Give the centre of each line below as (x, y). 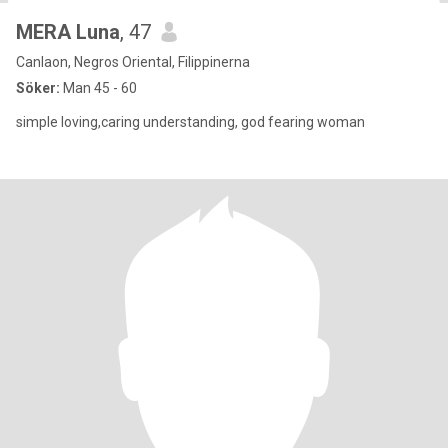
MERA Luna (68, 32)
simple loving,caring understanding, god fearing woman (190, 122)
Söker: (38, 88)
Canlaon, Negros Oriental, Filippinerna (133, 62)
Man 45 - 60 (98, 88)
